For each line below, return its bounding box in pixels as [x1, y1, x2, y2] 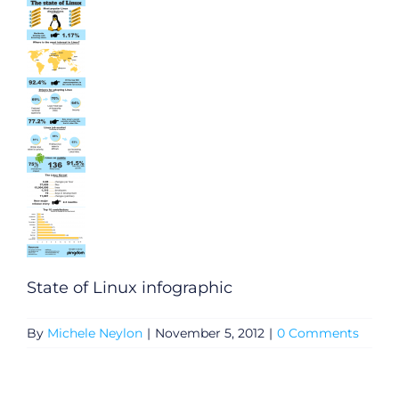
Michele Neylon [47, 325, 142, 342]
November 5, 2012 [155, 325, 265, 342]
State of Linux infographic [27, 278, 232, 298]
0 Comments [277, 325, 359, 342]
